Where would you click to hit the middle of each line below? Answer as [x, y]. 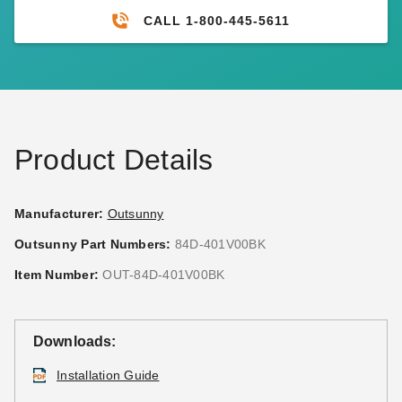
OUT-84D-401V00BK [164, 275]
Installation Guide [108, 375]
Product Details [114, 160]
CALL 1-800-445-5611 [216, 20]
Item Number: [57, 275]
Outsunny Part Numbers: [95, 244]
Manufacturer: [59, 214]
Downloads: [75, 341]
